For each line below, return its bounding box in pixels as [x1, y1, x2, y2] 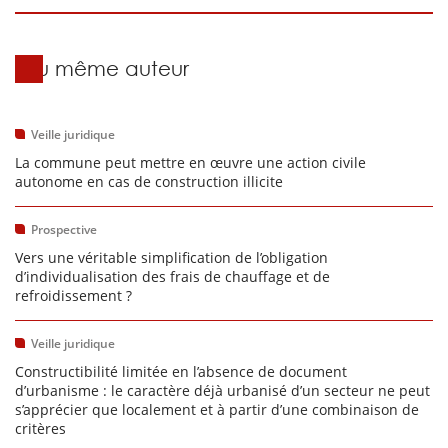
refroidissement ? [15, 286, 132, 305]
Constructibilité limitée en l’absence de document [15, 362, 347, 381]
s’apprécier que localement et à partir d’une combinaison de [15, 400, 419, 419]
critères [15, 419, 66, 438]
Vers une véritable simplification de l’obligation [15, 248, 328, 267]
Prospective [31, 221, 97, 238]
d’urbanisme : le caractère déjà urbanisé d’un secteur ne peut [15, 381, 430, 400]
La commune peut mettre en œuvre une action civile [15, 153, 366, 172]
